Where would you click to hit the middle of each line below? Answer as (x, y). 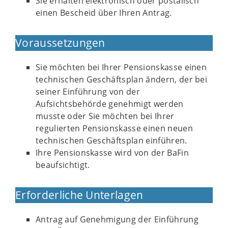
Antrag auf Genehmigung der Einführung (117, 219)
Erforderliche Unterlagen (79, 195)
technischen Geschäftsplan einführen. (111, 140)
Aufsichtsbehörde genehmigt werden (110, 104)
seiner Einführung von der (88, 92)
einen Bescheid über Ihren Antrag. (104, 13)
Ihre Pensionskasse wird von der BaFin (112, 153)
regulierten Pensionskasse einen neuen (114, 128)
